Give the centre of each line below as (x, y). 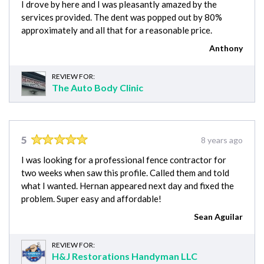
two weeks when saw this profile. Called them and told (125, 173)
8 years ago (222, 140)
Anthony (226, 48)
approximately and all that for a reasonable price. (117, 30)
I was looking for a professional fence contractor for (124, 160)
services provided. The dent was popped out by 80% (122, 17)
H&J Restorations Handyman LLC (125, 256)
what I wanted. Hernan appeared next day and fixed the (128, 186)
